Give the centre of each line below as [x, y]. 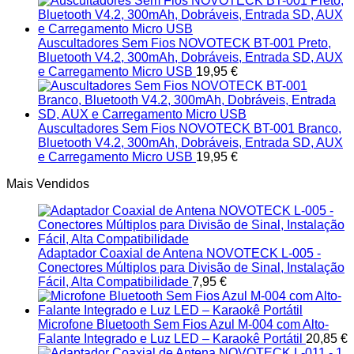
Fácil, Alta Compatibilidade [113, 282]
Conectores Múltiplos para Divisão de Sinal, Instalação [191, 268]
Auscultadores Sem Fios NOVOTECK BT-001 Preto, [185, 43]
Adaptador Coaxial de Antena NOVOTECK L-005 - [179, 254]
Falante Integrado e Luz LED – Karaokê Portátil [170, 339]
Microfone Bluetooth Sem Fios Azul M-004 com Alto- [183, 325]
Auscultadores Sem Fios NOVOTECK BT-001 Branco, [190, 129]
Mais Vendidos [48, 184]
